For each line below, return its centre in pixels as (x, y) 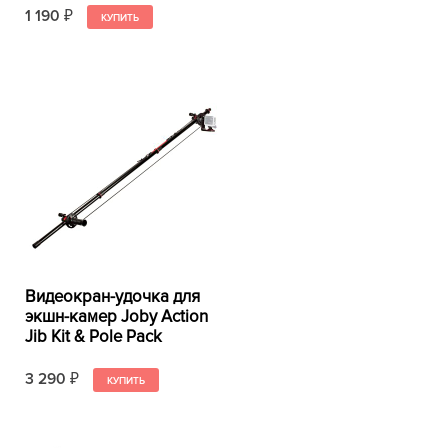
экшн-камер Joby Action (116, 316)
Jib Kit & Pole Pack (93, 336)
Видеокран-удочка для (112, 296)
